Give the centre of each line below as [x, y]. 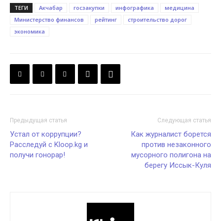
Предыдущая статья [38, 121]
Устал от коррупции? [46, 134]
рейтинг [106, 20]
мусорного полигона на [171, 155]
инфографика [135, 8]
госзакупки [89, 8]
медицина [180, 8]
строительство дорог [157, 20]
